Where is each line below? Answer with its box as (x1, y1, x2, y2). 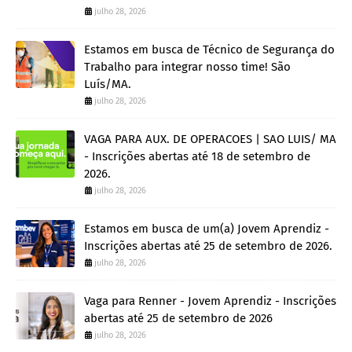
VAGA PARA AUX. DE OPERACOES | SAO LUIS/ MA (84, 132, 336, 147)
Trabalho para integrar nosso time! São (84, 60, 291, 75)
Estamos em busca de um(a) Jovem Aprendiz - (84, 222, 329, 236)
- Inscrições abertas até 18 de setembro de (84, 149, 310, 164)
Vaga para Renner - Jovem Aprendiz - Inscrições (84, 294, 336, 309)
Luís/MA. (84, 77, 131, 92)
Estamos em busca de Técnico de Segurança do (84, 42, 335, 57)
